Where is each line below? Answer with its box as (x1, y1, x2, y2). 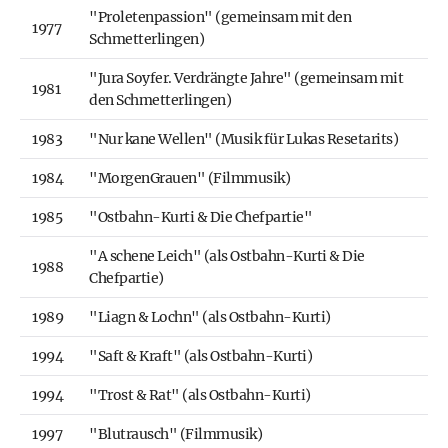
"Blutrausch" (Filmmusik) (89, 425, 262, 444)
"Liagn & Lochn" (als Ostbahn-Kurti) (89, 308, 331, 327)
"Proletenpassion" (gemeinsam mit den (89, 8, 351, 27)
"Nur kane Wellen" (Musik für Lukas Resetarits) (89, 130, 398, 149)
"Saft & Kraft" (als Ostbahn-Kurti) (89, 347, 312, 366)
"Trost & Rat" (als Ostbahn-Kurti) (89, 386, 311, 405)
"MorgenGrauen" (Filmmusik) (89, 169, 290, 188)
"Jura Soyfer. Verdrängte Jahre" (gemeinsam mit (89, 69, 403, 88)
